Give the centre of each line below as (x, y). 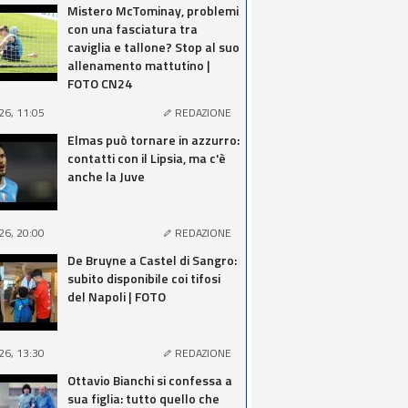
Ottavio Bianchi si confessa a (150, 380)
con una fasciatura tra (133, 29)
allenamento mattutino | (139, 65)
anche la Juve (106, 176)
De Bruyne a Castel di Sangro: (152, 260)
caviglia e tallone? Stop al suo (153, 47)
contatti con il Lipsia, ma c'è (147, 158)
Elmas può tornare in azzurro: (153, 140)
